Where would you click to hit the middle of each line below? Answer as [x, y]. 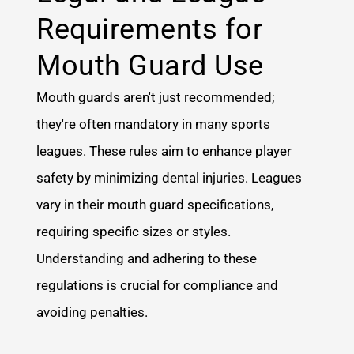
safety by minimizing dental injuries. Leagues [169, 178]
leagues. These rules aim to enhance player [164, 151]
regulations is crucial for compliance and [158, 286]
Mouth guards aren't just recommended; [156, 98]
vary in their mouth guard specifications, [155, 205]
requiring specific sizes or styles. [134, 232]
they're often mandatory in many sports [154, 124]
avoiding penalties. [92, 313]
